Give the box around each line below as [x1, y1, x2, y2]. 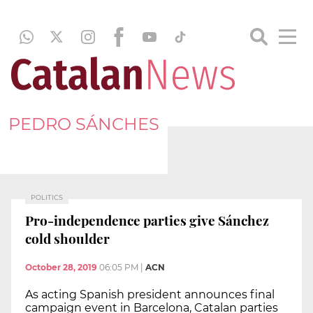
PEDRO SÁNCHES [8, 113, 159, 134]
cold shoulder [25, 228, 110, 247]
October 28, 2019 [25, 262, 97, 273]
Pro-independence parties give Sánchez [25, 210, 269, 229]
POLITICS [31, 194, 63, 201]
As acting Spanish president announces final [25, 288, 275, 302]
